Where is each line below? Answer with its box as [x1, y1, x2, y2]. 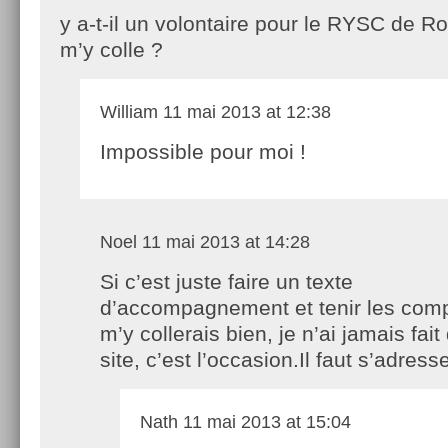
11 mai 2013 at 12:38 [158, 101, 331, 122]
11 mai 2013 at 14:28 [137, 231, 310, 252]
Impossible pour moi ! [100, 139, 306, 163]
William [100, 101, 158, 122]
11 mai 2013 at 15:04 [178, 411, 351, 432]
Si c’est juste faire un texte [100, 269, 353, 293]
